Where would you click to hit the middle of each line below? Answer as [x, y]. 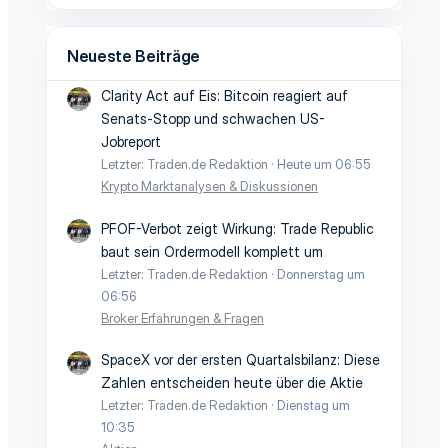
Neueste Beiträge [133, 55]
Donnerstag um [321, 273]
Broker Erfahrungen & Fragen [182, 317]
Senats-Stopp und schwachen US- [213, 119]
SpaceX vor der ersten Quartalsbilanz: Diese [240, 359]
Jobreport [131, 142]
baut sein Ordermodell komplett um [212, 251]
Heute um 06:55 [324, 164]
